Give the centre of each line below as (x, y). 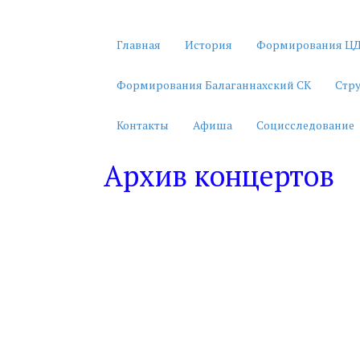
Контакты (143, 125)
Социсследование (305, 125)
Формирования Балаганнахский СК (214, 85)
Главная (139, 45)
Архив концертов (219, 176)
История (209, 45)
